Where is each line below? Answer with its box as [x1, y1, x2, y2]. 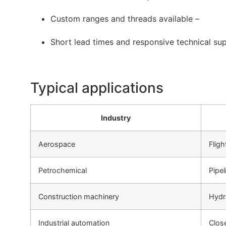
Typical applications [30, 79, 163, 97]
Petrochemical [38, 166, 87, 175]
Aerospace [38, 140, 75, 149]
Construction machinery [38, 192, 119, 201]
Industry [101, 114, 131, 123]
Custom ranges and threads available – [50, 14, 199, 24]
